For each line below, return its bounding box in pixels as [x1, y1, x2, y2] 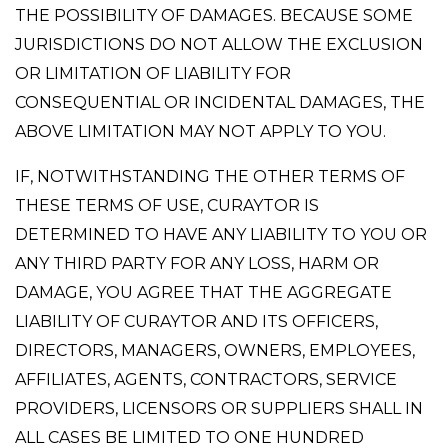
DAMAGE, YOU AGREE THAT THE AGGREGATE [15, 283, 392, 302]
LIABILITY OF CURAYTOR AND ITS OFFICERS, [15, 312, 378, 331]
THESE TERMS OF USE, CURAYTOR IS [15, 196, 319, 215]
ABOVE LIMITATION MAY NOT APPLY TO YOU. [15, 122, 386, 141]
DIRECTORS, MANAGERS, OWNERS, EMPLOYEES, [15, 341, 415, 360]
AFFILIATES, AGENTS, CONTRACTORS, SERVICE [15, 370, 397, 389]
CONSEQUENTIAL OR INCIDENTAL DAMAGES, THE [15, 93, 425, 112]
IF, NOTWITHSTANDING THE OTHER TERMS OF [15, 167, 405, 186]
